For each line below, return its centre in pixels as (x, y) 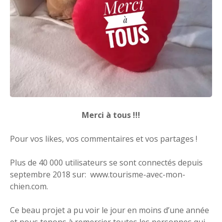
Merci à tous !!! (111, 115)
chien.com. (29, 186)
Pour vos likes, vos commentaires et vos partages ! (104, 139)
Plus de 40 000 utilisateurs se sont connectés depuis (106, 162)
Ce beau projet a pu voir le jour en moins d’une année (110, 210)
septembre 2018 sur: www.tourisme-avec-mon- (98, 174)
